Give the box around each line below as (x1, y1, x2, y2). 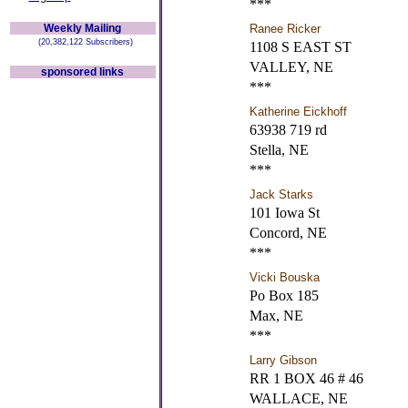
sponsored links (41, 66, 124, 78)
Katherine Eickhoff (249, 105, 347, 118)
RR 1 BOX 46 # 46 (249, 371, 363, 386)
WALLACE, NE (249, 391, 348, 406)
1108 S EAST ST (249, 39, 352, 55)
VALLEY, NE (249, 59, 333, 75)
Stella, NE (249, 142, 309, 158)
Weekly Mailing (44, 22, 121, 35)
